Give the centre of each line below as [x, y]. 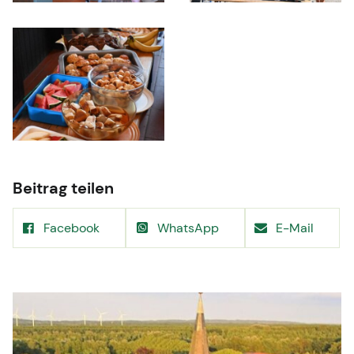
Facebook [72, 228]
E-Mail [295, 228]
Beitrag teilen [63, 188]
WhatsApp [188, 228]
